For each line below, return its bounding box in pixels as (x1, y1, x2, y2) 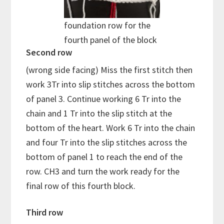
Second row (26, 46, 72, 58)
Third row (26, 206, 63, 218)
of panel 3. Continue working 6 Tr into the (26, 92, 181, 104)
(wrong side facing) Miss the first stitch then (26, 63, 193, 75)
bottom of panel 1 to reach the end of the (26, 150, 183, 162)
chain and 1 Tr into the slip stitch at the (26, 107, 172, 119)
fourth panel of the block (64, 33, 157, 45)
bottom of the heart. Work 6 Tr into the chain (26, 121, 195, 133)
